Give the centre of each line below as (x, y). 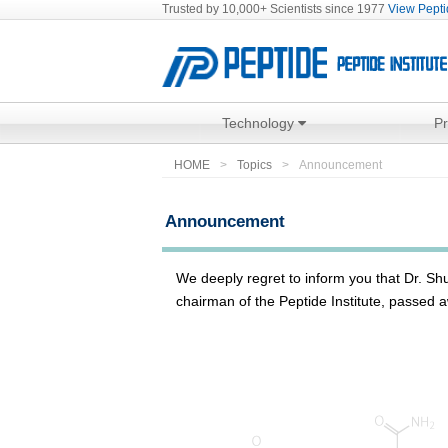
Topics (255, 165)
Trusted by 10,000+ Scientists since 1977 (275, 9)
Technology (260, 123)
